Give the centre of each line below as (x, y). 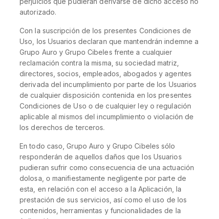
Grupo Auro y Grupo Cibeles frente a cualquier (96, 52)
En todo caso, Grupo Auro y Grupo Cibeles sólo (98, 146)
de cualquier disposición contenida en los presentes (106, 95)
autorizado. (38, 12)
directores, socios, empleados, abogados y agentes (106, 74)
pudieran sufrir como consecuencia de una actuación (107, 167)
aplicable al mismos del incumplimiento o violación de (107, 117)
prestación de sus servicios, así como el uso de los (103, 200)
